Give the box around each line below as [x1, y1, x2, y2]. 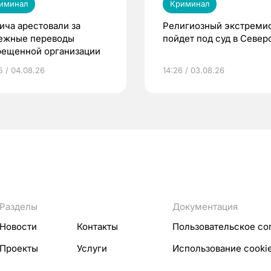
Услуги [77, 243, 107, 254]
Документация [172, 201, 238, 212]
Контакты [77, 221, 118, 232]
